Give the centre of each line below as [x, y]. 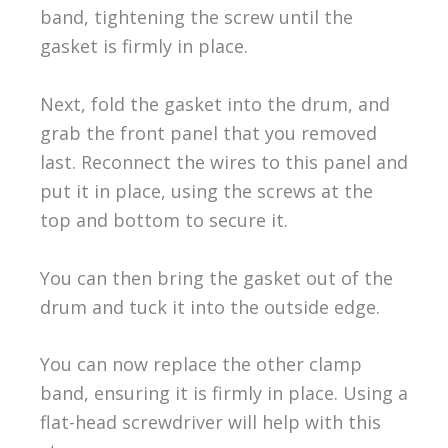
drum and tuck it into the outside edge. [209, 306]
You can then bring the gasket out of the [216, 277]
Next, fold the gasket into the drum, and [214, 103]
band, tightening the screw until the [196, 17]
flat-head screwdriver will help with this [210, 422]
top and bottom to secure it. [163, 219]
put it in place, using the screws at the [206, 190]
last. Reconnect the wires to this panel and [223, 161]
